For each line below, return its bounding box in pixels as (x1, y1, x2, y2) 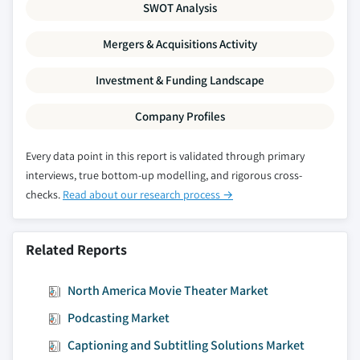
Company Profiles (135, 108, 225, 124)
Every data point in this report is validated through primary (26, 148, 305, 163)
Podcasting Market (67, 309, 170, 326)
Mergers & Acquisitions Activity (103, 35, 257, 51)
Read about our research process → (63, 186, 233, 202)
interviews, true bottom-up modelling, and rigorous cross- (26, 167, 302, 182)
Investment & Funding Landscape (96, 72, 264, 88)
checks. (26, 186, 63, 202)
